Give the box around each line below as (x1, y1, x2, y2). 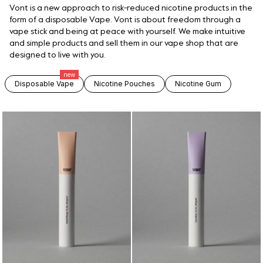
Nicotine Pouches (94, 79, 155, 88)
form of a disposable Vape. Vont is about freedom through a (9, 16, 241, 24)
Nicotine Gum (175, 79, 221, 88)
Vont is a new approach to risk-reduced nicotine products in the (9, 4, 252, 12)
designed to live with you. (9, 51, 106, 59)
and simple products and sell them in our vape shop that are (9, 39, 238, 48)
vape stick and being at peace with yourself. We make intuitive (9, 28, 245, 36)
